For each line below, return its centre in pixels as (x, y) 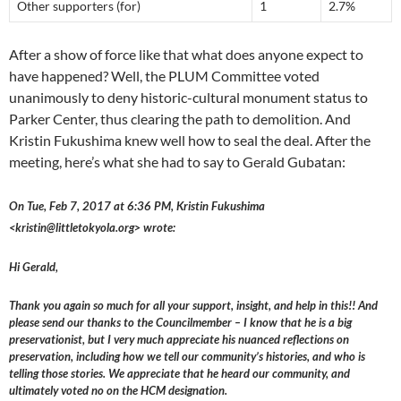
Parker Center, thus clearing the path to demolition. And (180, 119)
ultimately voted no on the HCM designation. (118, 391)
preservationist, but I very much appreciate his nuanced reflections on (179, 340)
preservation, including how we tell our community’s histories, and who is (187, 357)
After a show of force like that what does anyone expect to (186, 55)
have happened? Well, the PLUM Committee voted (164, 76)
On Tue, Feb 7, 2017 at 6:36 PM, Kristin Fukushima (137, 206)
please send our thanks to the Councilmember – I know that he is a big (180, 323)
